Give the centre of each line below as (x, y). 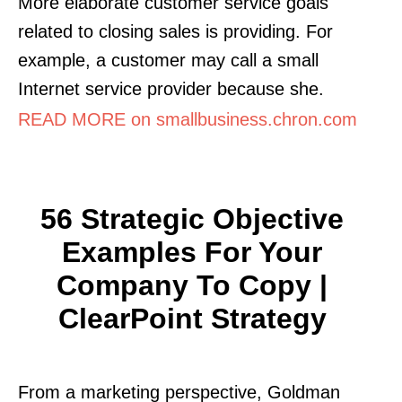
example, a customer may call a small (168, 60)
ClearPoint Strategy (192, 318)
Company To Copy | (192, 285)
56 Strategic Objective (192, 218)
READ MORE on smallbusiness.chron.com (188, 119)
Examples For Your (192, 252)
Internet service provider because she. (171, 88)
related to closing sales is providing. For (175, 31)
